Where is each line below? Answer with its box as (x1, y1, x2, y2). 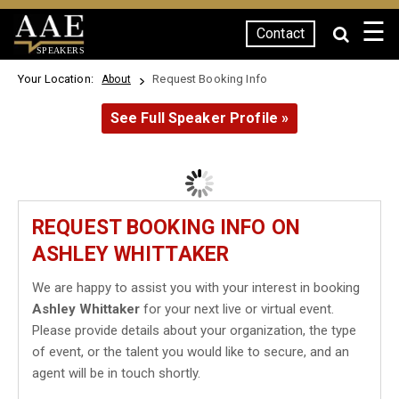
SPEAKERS (36, 45, 85, 55)
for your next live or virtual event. (140, 301, 334, 317)
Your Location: (18, 72, 100, 85)
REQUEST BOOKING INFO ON (32, 216, 300, 240)
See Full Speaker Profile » (110, 110, 289, 126)
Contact (256, 25, 305, 42)
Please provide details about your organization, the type (32, 322, 356, 338)
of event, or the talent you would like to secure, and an (32, 344, 349, 360)
